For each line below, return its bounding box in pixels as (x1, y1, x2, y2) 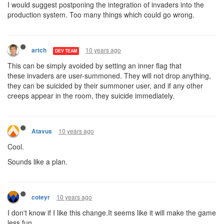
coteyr (31, 193, 50, 201)
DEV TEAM (55, 47, 77, 54)
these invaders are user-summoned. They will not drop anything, (7, 70, 211, 80)
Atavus (31, 127, 52, 135)
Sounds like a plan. (7, 156, 67, 166)
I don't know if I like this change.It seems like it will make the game (7, 207, 216, 217)
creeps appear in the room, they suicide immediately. (7, 90, 174, 100)
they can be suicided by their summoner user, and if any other (7, 80, 203, 90)
